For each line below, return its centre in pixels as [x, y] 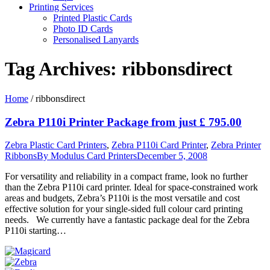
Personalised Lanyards [96, 39]
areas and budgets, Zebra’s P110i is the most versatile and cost [122, 198]
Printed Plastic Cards [93, 18]
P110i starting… [36, 231]
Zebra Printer [236, 145]
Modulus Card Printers [94, 156]
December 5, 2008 [172, 156]
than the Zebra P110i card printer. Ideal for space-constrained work [131, 187]
